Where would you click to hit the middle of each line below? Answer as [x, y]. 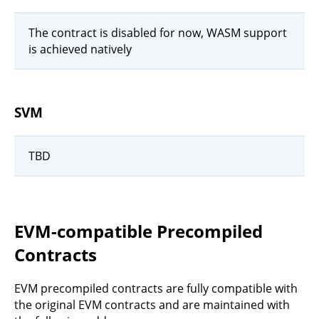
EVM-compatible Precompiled [138, 231]
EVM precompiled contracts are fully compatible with [156, 289]
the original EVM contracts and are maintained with [152, 305]
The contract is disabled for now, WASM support [158, 32]
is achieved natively [80, 49]
